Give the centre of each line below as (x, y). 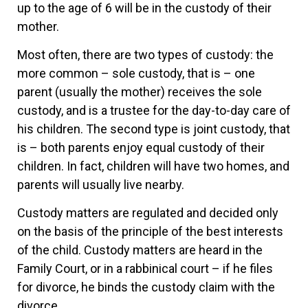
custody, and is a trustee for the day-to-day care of (154, 111)
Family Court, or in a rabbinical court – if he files (145, 269)
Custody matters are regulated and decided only (148, 213)
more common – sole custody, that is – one (136, 74)
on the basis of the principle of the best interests (150, 232)
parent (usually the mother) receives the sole (140, 92)
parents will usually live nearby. (101, 185)
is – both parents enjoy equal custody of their (141, 148)
